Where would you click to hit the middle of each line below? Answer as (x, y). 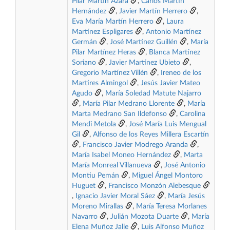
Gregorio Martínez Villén (110, 73)
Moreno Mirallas (98, 206)
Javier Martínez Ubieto (145, 63)
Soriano (84, 63)
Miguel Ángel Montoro (167, 176)
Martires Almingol (100, 83)
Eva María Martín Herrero (113, 22)
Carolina (193, 114)
